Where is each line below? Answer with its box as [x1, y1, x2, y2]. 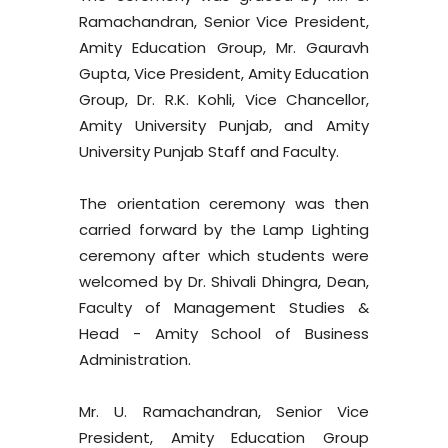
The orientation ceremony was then [79, 193, 369, 214]
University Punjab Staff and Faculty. [79, 141, 339, 162]
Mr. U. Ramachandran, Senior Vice [79, 401, 369, 422]
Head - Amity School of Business [79, 323, 369, 344]
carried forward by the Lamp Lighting [79, 219, 369, 240]
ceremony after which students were [79, 245, 369, 266]
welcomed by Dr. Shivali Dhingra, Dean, [79, 271, 369, 292]
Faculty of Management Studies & [79, 297, 369, 318]
